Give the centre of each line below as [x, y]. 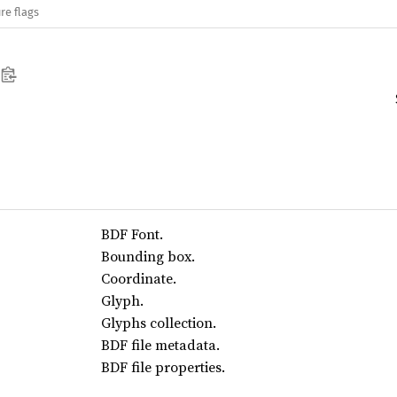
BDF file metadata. [160, 345]
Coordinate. [138, 278]
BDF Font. [132, 234]
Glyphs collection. [158, 323]
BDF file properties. [163, 367]
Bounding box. [148, 256]
